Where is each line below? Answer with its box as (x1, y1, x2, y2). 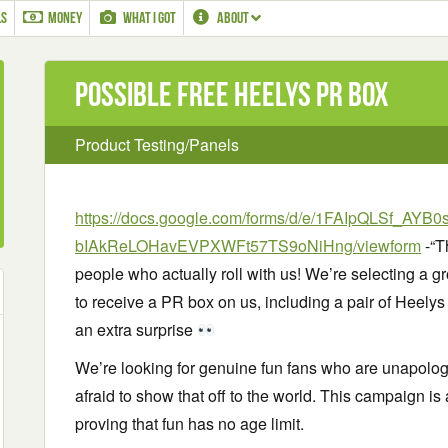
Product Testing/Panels (75, 133, 239, 156)
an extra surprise (75, 318, 197, 341)
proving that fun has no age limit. (75, 412, 304, 435)
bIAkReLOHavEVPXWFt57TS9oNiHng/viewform (75, 234, 421, 257)
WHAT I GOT (122, 9, 176, 26)
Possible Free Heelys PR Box (75, 76, 389, 113)
